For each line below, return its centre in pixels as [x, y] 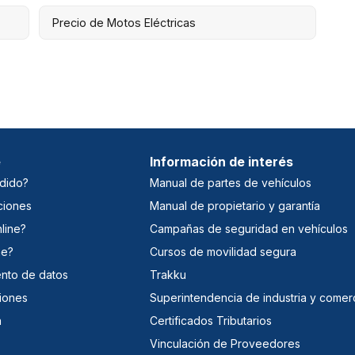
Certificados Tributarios [211, 320]
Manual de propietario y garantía [235, 205]
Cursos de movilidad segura [223, 251]
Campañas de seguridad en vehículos [249, 228]
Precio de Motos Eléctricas [124, 22]
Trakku [168, 274]
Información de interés [222, 161]
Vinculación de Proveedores [225, 343]
